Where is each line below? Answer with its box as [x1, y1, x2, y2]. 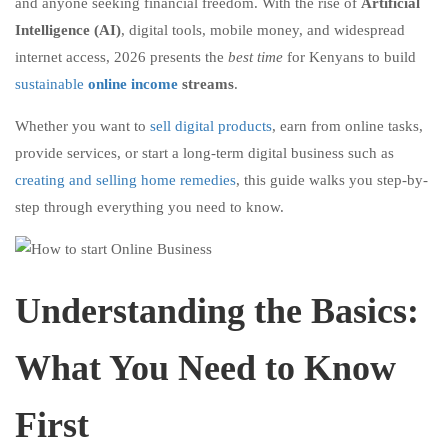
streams [178, 76, 234, 92]
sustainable [15, 76, 88, 92]
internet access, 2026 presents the [15, 49, 228, 65]
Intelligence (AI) [15, 22, 121, 38]
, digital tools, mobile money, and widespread [121, 22, 405, 38]
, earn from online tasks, [272, 118, 423, 134]
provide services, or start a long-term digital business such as [15, 145, 394, 161]
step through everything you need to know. [15, 199, 284, 215]
